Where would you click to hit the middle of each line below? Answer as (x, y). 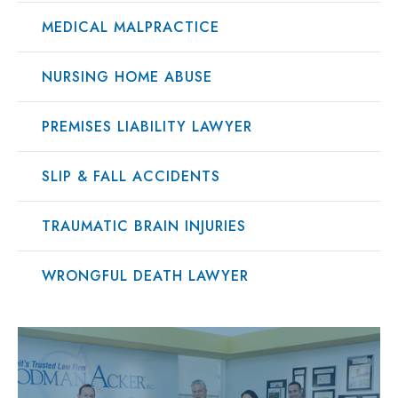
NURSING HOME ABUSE (127, 76)
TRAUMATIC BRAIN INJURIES (144, 226)
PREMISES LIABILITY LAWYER (147, 126)
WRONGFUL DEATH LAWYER (145, 275)
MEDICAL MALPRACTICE (131, 27)
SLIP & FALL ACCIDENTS (131, 176)
